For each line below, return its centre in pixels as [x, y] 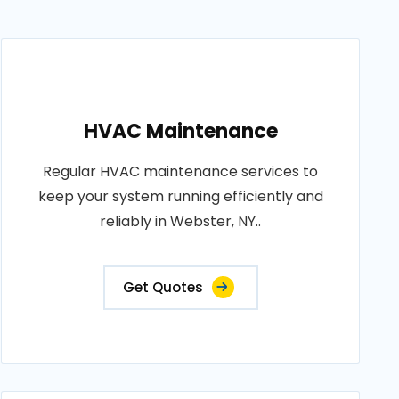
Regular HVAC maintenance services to [181, 171]
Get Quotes [163, 287]
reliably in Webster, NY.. [181, 221]
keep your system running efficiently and [180, 196]
